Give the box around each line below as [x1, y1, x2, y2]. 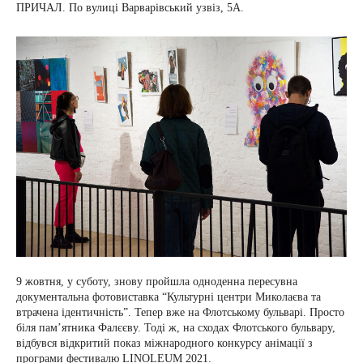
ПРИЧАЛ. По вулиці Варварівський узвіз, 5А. [16, 2, 247, 14]
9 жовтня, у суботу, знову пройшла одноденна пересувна [16, 275, 297, 288]
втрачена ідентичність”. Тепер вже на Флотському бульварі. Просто [16, 306, 344, 318]
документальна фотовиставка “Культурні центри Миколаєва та [16, 291, 321, 303]
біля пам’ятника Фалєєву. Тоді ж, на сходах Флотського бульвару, [16, 322, 335, 334]
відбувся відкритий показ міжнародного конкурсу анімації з [16, 337, 313, 349]
